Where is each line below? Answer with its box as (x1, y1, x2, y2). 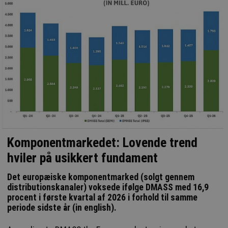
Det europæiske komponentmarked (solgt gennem (7, 172, 195, 183)
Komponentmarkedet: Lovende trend (7, 135, 198, 151)
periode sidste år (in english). (7, 203, 117, 213)
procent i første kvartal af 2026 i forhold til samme (7, 192, 198, 203)
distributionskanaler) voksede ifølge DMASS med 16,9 (7, 182, 209, 193)
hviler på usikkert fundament (7, 150, 158, 166)
